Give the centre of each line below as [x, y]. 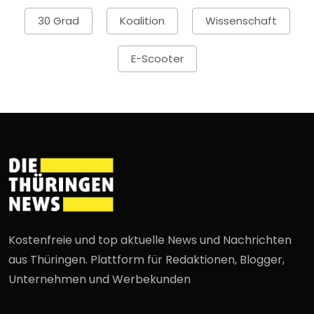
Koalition [142, 21]
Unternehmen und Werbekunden [100, 280]
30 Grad [58, 21]
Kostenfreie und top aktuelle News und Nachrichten [150, 240]
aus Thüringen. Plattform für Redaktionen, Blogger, [146, 260]
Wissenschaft [241, 21]
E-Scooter [157, 59]
